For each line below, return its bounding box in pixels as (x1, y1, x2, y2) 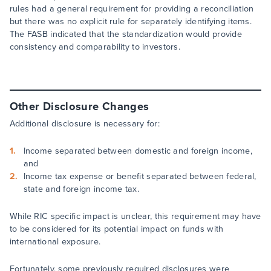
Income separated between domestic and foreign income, (23, 145, 252, 157)
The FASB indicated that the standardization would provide (9, 28, 243, 41)
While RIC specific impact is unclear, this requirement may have (9, 210, 261, 223)
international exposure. (9, 235, 101, 248)
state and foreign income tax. (23, 183, 139, 195)
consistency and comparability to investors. (9, 41, 181, 53)
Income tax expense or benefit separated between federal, (23, 170, 256, 183)
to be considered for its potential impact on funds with (9, 223, 224, 235)
